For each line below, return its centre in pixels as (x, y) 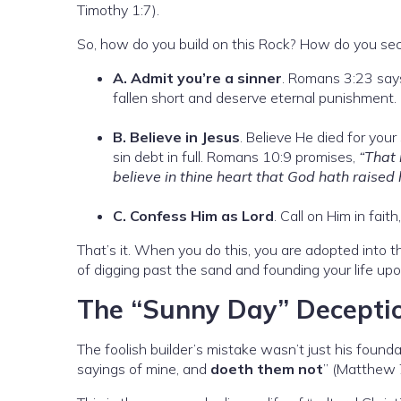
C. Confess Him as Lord (193, 216)
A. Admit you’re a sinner (197, 78)
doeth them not (267, 369)
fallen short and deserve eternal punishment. (255, 98)
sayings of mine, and (144, 369)
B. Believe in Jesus (176, 137)
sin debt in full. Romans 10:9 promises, (236, 157)
